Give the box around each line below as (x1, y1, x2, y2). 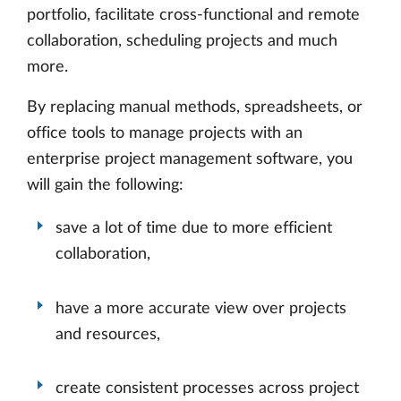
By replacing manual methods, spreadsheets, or (27, 99, 363, 116)
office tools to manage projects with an (27, 125, 303, 142)
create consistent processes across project (55, 380, 359, 397)
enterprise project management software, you (27, 151, 353, 168)
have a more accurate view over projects (55, 300, 346, 317)
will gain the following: (27, 177, 183, 194)
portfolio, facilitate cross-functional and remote (27, 7, 360, 24)
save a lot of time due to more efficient (55, 220, 332, 237)
